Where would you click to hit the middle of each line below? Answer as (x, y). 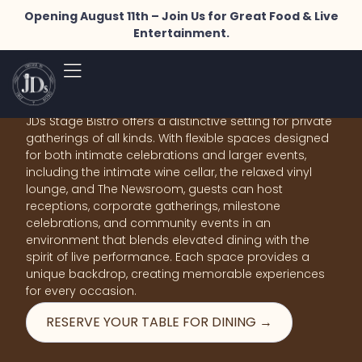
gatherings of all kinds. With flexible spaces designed (177, 138)
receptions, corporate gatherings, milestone (153, 206)
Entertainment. (181, 33)
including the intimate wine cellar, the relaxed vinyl (169, 172)
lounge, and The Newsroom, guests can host (154, 189)
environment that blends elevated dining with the (168, 240)
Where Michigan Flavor (165, 57)
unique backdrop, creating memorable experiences (175, 274)
